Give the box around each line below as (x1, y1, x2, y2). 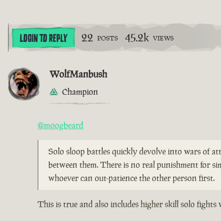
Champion (62, 86, 98, 97)
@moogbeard (37, 119, 83, 131)
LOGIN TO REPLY (20, 31, 67, 46)
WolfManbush (49, 67, 107, 80)
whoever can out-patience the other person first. (48, 172, 215, 184)
